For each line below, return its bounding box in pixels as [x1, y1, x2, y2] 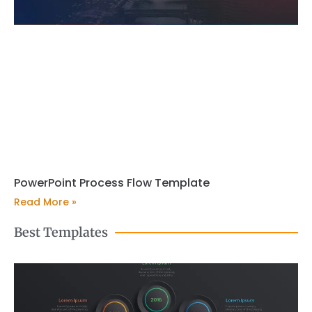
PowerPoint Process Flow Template [14, 175, 210, 192]
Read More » [14, 195, 77, 210]
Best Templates [14, 224, 108, 241]
